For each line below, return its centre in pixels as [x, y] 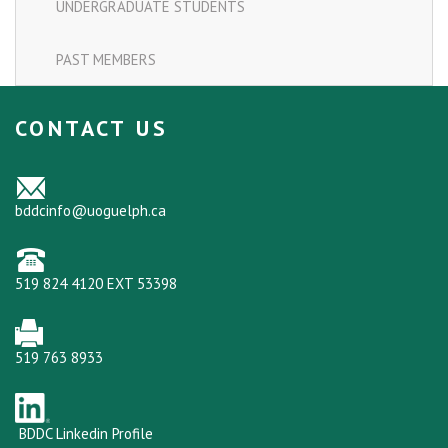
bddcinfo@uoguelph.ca [90, 211]
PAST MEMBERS [106, 60]
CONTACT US [92, 128]
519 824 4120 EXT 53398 [96, 284]
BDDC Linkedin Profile [86, 434]
